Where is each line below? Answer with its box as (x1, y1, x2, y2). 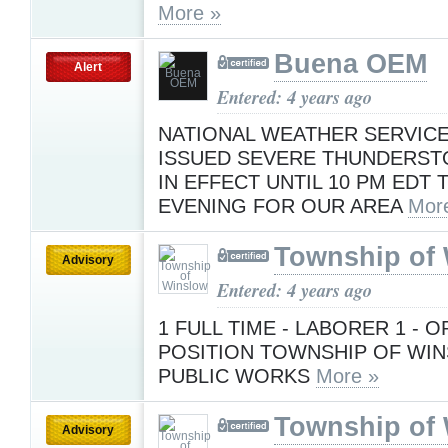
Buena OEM (274, 48, 427, 79)
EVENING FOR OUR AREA (158, 195, 408, 218)
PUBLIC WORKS (158, 364, 316, 387)
